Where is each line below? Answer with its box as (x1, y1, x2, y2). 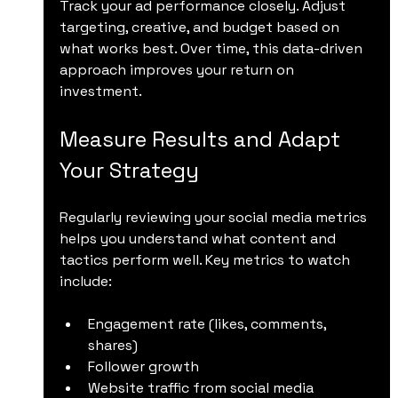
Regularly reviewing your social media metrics (59, 207, 370, 227)
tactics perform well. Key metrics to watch (59, 250, 354, 269)
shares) (87, 335, 138, 354)
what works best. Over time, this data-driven (59, 38, 366, 58)
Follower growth (87, 356, 199, 376)
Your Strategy (59, 155, 199, 184)
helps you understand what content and (59, 228, 339, 248)
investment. (59, 81, 142, 100)
